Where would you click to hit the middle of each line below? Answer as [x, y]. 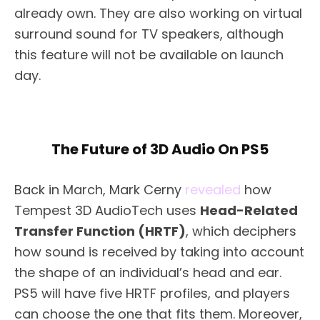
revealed [213, 190]
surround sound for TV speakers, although [149, 34]
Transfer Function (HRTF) [100, 231]
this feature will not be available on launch [149, 55]
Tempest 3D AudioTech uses [107, 211]
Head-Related [249, 211]
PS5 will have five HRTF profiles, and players [152, 294]
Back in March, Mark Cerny [100, 190]
